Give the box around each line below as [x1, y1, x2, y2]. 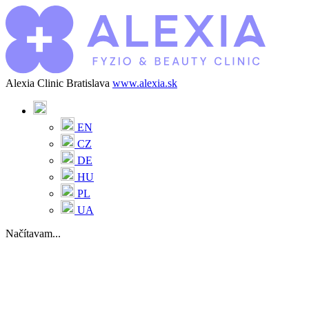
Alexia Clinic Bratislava [6, 77, 110, 89]
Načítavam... [6, 228, 61, 239]
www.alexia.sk [112, 77, 177, 89]
